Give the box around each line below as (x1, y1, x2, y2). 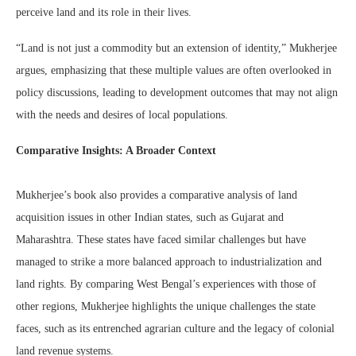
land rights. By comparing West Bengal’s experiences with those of (16, 278, 316, 291)
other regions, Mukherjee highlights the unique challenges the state (16, 300, 315, 313)
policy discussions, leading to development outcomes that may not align (16, 87, 338, 99)
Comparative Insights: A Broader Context (16, 145, 216, 157)
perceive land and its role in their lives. (16, 6, 192, 19)
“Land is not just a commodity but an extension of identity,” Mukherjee (16, 42, 337, 55)
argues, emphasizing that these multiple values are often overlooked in (16, 64, 331, 77)
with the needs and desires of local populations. (16, 109, 228, 122)
